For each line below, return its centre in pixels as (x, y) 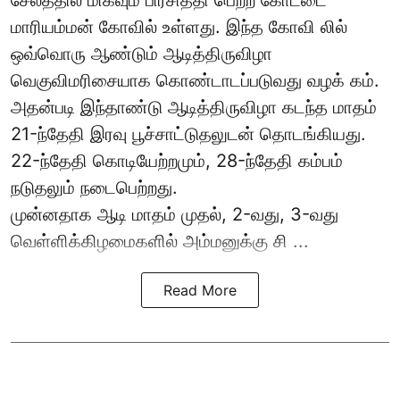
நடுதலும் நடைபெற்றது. (94, 188)
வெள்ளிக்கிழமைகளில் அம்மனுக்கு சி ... (160, 242)
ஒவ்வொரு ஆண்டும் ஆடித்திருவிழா (142, 54)
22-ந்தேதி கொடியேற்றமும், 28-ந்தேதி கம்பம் (177, 161)
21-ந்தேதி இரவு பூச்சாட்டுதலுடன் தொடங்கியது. (188, 134)
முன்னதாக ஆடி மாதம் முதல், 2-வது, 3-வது (175, 215)
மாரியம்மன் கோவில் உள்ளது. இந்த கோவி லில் (179, 27)
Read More (200, 291)
